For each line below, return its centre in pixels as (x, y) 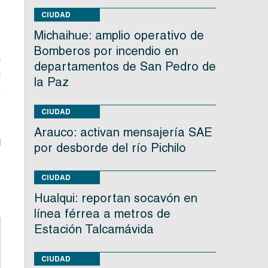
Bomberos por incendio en (106, 51)
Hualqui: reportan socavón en (115, 198)
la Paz (51, 82)
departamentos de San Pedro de (125, 67)
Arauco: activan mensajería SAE (123, 133)
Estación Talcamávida (94, 229)
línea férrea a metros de (102, 214)
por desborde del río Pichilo (110, 148)
